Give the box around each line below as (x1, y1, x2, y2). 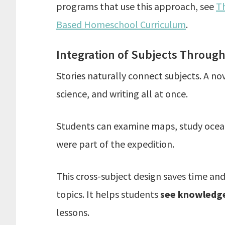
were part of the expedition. (56, 138, 174, 150)
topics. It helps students (56, 188, 160, 200)
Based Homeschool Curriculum (56, 18, 186, 31)
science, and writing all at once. (56, 87, 188, 100)
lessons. (56, 206, 89, 218)
